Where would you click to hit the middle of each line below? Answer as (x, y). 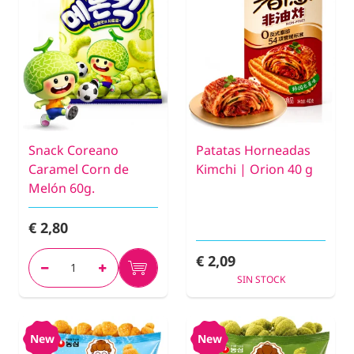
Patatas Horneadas (253, 151)
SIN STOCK (261, 280)
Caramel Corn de (79, 169)
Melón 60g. (62, 188)
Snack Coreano (73, 151)
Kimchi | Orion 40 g (254, 169)
